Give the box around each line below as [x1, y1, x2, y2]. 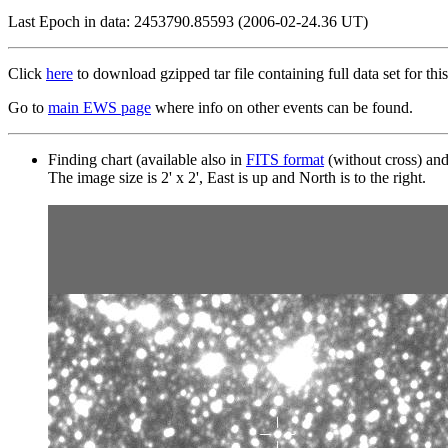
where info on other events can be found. [151, 98, 413, 116]
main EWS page [48, 98, 151, 116]
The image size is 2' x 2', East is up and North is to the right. [48, 168, 426, 186]
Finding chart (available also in [48, 150, 246, 168]
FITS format [246, 150, 324, 168]
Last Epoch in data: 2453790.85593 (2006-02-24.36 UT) [8, 12, 368, 30]
